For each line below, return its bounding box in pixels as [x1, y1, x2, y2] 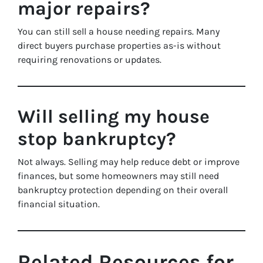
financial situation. [18, 198, 100, 210]
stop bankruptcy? [18, 128, 176, 150]
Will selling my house [18, 106, 210, 127]
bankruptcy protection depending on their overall [18, 184, 228, 195]
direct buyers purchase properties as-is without [18, 40, 221, 51]
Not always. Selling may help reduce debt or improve [18, 156, 240, 167]
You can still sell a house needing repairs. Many [18, 26, 220, 37]
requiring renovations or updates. [18, 54, 161, 65]
